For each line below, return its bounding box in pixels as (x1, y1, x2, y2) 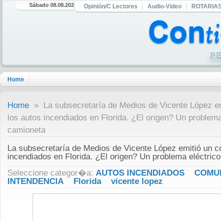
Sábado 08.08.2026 (29, 2, 77, 8)
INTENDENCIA (7, 177, 64, 186)
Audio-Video (147, 3, 182, 10)
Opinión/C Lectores (84, 3, 138, 10)
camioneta (7, 125, 45, 135)
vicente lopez (111, 177, 163, 186)
